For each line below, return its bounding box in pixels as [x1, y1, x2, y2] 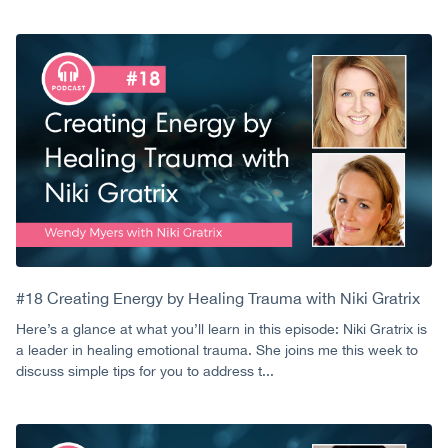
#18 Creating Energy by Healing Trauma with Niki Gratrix [16, 288, 420, 307]
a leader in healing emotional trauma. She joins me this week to [16, 341, 418, 358]
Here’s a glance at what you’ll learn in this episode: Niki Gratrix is [16, 320, 427, 337]
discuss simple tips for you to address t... [16, 362, 274, 379]
